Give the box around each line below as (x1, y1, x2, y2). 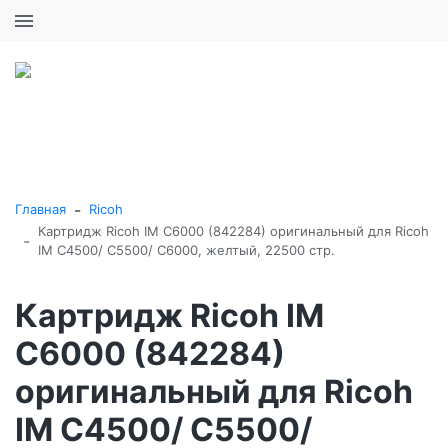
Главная (15, 201, 66, 217)
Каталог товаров (179, 131, 307, 150)
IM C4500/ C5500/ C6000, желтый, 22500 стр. (38, 241, 335, 258)
